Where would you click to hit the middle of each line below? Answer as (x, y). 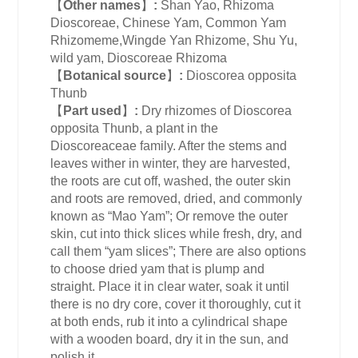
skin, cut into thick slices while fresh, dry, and (177, 233)
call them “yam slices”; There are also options (179, 251)
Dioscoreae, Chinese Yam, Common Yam (169, 22)
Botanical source (115, 75)
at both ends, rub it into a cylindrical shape (169, 321)
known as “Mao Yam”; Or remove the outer (169, 216)
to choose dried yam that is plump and (158, 268)
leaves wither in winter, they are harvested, (171, 163)
